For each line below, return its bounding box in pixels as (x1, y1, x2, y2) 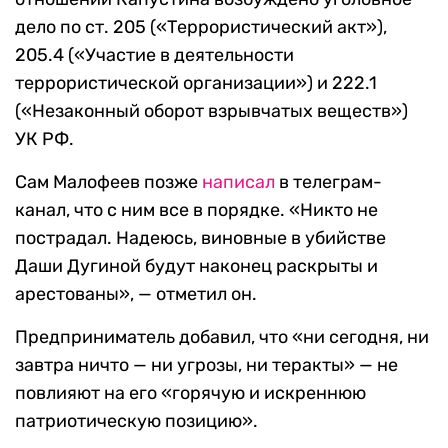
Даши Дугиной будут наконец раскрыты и (15, 255, 378, 278)
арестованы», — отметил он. (15, 283, 257, 306)
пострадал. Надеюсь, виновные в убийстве (15, 227, 386, 250)
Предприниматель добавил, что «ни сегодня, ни (15, 326, 429, 349)
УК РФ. (15, 128, 74, 151)
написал (202, 171, 275, 194)
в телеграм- (275, 171, 382, 194)
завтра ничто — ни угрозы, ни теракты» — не (15, 354, 398, 377)
